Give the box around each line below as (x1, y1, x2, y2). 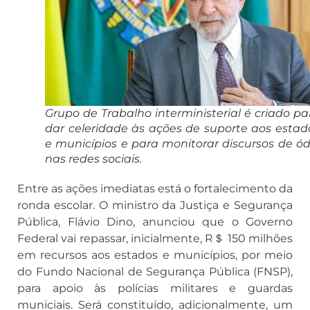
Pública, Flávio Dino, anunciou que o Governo (17, 215, 293, 229)
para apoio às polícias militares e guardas (17, 282, 293, 295)
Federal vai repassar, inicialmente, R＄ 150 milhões (17, 232, 293, 246)
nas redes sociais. (45, 152, 142, 166)
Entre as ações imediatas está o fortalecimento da (17, 182, 293, 196)
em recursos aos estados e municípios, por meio (17, 248, 293, 262)
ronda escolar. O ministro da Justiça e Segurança (17, 199, 293, 212)
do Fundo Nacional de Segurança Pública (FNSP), (17, 265, 293, 279)
